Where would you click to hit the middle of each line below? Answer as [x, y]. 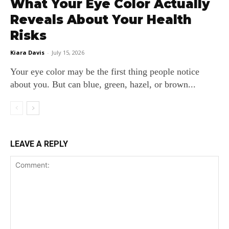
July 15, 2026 [68, 52]
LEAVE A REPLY [39, 144]
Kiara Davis [27, 52]
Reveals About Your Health [101, 20]
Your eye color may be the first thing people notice [105, 72]
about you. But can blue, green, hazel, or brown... [103, 84]
